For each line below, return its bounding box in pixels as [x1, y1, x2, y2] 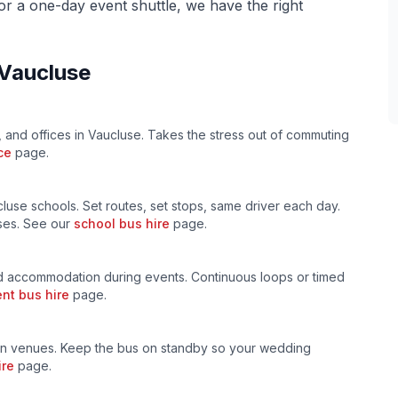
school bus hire [74, 216, 170, 231]
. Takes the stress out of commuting [141, 127, 349, 142]
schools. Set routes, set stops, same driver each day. [28, 198, 340, 213]
